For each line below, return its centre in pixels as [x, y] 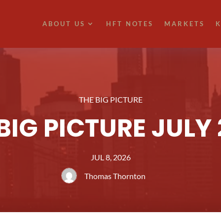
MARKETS [184, 24]
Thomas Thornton [115, 176]
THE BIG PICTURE [110, 100]
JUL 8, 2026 [110, 157]
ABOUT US [64, 24]
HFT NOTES [129, 24]
